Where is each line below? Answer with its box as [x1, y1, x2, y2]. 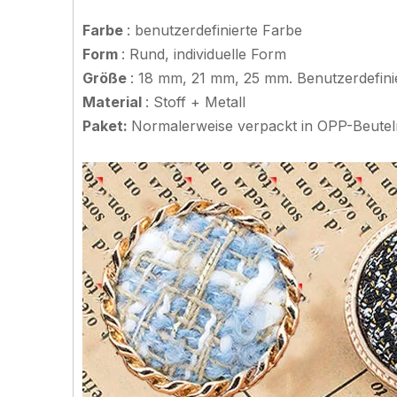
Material [82, 93, 145, 111]
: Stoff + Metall [145, 93, 250, 111]
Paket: [82, 117, 131, 135]
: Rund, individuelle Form [121, 45, 291, 63]
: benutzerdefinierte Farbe [127, 21, 307, 39]
